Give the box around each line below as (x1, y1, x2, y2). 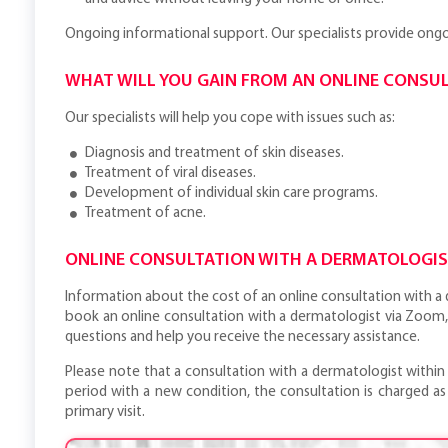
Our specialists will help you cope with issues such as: (65, 111, 395, 126)
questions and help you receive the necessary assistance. (65, 330, 420, 345)
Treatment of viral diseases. (85, 166, 256, 181)
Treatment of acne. (85, 206, 206, 221)
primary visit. (65, 405, 145, 420)
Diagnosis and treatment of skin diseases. (85, 146, 344, 161)
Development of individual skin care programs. (85, 186, 378, 201)
